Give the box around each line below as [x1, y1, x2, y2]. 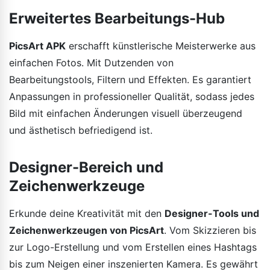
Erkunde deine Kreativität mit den [9, 207, 165, 219]
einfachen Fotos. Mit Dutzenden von [9, 56, 174, 69]
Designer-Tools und [165, 207, 259, 219]
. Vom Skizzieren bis [164, 224, 256, 236]
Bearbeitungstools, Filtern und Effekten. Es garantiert [9, 73, 251, 86]
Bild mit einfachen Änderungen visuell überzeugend [9, 107, 242, 119]
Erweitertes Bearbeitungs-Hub [9, 9, 225, 27]
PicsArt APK [9, 39, 66, 52]
